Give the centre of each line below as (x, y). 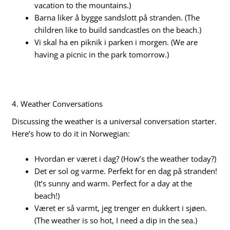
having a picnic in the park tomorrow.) (102, 55)
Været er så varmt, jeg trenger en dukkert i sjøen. (121, 208)
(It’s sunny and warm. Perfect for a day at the (113, 184)
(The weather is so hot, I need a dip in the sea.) (116, 221)
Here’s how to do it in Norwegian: (71, 133)
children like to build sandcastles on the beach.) (118, 30)
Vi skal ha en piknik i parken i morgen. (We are (116, 42)
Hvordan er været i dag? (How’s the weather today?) (126, 159)
